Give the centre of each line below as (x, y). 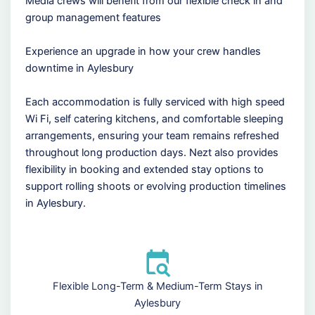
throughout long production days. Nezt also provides (152, 152)
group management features (93, 17)
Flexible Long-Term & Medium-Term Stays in (157, 287)
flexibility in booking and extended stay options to (144, 169)
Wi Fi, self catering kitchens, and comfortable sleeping (154, 118)
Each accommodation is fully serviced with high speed (155, 102)
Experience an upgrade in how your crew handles (143, 51)
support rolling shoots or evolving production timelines (155, 186)
